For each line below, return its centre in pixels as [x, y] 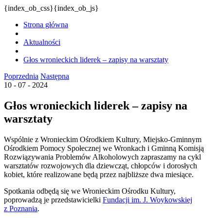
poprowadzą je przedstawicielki [53, 200]
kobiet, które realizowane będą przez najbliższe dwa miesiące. [99, 174]
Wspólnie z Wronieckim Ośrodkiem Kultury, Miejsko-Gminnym [103, 139]
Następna [55, 76]
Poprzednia [21, 76]
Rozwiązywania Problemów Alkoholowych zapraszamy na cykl [102, 157]
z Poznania [21, 208]
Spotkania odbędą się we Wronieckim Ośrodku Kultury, [90, 191]
